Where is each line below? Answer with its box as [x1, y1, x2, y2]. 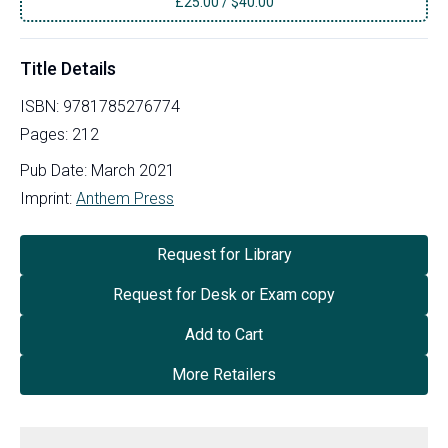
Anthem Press [76, 188, 174, 208]
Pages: [20, 124, 72, 144]
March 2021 [91, 160, 175, 180]
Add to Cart [185, 324, 263, 344]
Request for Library [156, 244, 292, 264]
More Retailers [172, 364, 276, 384]
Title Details [20, 57, 116, 79]
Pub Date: [20, 160, 87, 180]
